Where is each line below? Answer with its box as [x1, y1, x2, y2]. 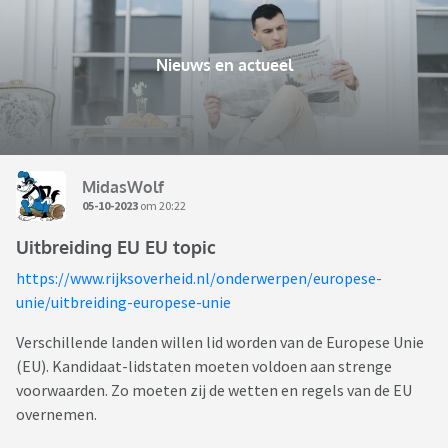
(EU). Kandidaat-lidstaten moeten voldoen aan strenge [16, 356, 392, 377]
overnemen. [16, 404, 97, 425]
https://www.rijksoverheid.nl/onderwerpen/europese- [16, 268, 382, 289]
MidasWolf [82, 176, 164, 197]
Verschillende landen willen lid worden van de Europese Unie [16, 332, 424, 353]
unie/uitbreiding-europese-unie [16, 292, 231, 313]
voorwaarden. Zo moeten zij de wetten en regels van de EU [16, 380, 412, 401]
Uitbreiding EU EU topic [16, 236, 216, 259]
